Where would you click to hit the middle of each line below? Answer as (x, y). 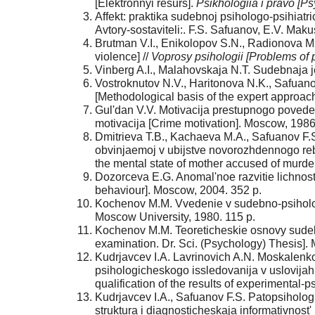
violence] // (123, 57)
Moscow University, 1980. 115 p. (175, 217)
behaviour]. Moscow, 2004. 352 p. (178, 191)
